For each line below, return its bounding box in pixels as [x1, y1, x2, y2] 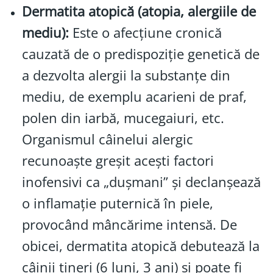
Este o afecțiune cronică [68, 23, 222, 42]
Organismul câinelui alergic [21, 129, 193, 149]
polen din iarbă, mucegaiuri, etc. [21, 108, 224, 127]
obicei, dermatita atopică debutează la [21, 236, 260, 255]
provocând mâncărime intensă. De [21, 214, 237, 234]
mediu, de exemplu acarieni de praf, [21, 87, 247, 106]
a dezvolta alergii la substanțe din [21, 65, 230, 85]
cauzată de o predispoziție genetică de [21, 44, 260, 63]
